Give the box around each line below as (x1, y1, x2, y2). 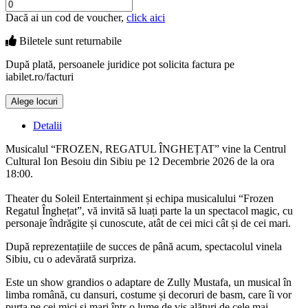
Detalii (33, 119, 62, 131)
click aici (126, 11, 165, 23)
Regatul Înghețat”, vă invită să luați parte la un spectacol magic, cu (5, 204, 293, 217)
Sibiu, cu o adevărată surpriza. (5, 252, 136, 265)
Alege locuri (11, 96, 58, 107)
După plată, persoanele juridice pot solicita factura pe (5, 58, 234, 70)
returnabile (76, 34, 122, 47)
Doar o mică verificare (5, 108, 102, 120)
